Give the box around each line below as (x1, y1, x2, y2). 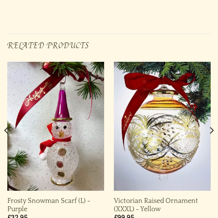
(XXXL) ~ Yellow (113, 205, 161, 213)
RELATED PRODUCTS (7, 40, 90, 51)
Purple (7, 205, 27, 213)
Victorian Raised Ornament (113, 197, 198, 205)
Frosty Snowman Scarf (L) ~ (7, 197, 91, 205)
